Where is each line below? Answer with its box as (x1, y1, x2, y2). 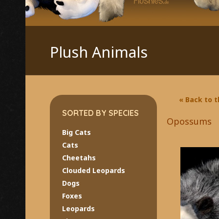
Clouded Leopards (62, 165, 125, 175)
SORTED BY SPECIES (62, 108, 139, 118)
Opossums (167, 115, 212, 127)
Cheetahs (62, 153, 96, 162)
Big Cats (62, 127, 91, 137)
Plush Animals (49, 42, 148, 62)
